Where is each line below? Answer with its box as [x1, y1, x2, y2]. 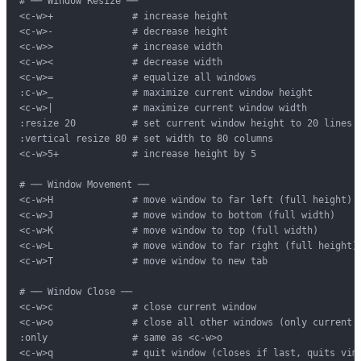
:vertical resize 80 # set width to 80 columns [19, 132, 273, 144]
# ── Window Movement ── [19, 178, 149, 190]
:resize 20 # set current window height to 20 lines [19, 117, 352, 129]
